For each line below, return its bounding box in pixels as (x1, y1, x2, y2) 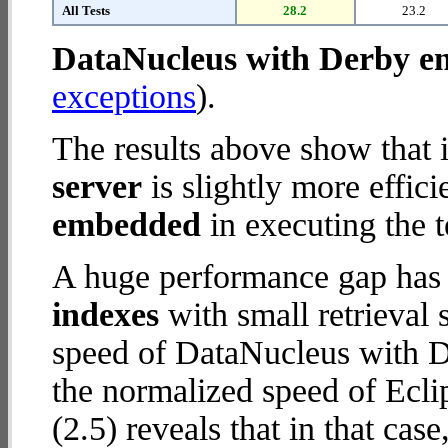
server (52, 168, 142, 205)
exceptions (52, 78, 196, 115)
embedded (52, 206, 201, 243)
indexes (52, 296, 159, 333)
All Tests (62, 3, 110, 18)
